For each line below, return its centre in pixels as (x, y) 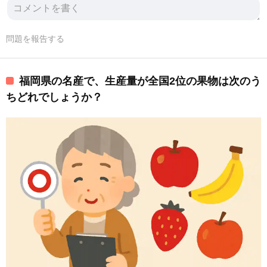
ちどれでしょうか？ (54, 97)
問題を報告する (35, 39)
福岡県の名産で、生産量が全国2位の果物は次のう (140, 81)
